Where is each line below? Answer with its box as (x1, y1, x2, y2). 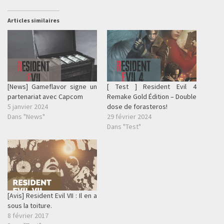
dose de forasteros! (107, 101, 167, 111)
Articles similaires (7, 16, 59, 24)
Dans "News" (7, 111, 45, 121)
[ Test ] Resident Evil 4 (107, 81, 196, 91)
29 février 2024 (107, 111, 151, 121)
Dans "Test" (107, 121, 141, 131)
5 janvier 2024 (7, 101, 48, 111)
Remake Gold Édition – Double (107, 91, 196, 101)
